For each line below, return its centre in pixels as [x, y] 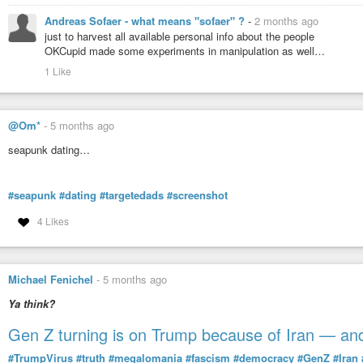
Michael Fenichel [51, 280]
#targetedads [132, 195]
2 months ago [286, 21]
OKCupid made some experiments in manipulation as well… [185, 51]
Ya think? [32, 303]
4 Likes [53, 221]
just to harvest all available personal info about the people [179, 36]
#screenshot [197, 195]
